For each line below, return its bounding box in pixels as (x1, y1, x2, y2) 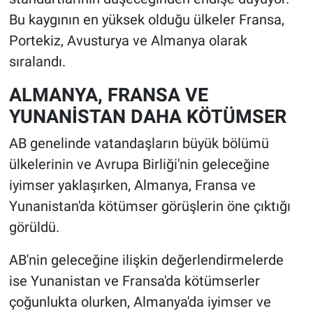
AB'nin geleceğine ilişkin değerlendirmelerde (8, 252, 284, 269)
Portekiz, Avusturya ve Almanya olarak (8, 31, 247, 49)
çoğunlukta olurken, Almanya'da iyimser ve (8, 293, 271, 311)
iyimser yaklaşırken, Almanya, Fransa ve (8, 177, 256, 194)
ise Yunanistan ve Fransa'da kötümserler (8, 272, 260, 290)
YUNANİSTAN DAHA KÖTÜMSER (8, 105, 286, 127)
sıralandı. (8, 52, 66, 70)
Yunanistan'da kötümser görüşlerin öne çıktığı (8, 198, 291, 215)
